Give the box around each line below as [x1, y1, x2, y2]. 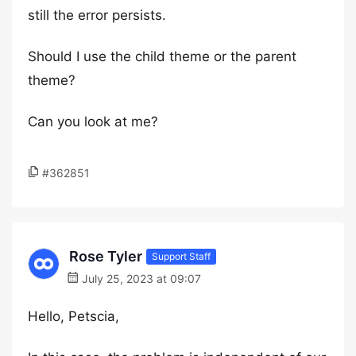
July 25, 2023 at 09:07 [79, 272, 201, 285]
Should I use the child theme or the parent [28, 48, 296, 64]
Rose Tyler [69, 248, 142, 265]
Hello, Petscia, [28, 308, 119, 324]
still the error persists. [28, 7, 166, 23]
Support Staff [152, 250, 211, 262]
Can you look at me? [28, 114, 158, 130]
